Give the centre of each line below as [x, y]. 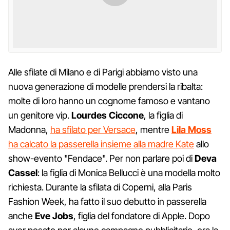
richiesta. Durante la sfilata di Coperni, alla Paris [100, 187]
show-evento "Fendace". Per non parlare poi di [101, 158]
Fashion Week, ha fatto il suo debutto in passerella [107, 201]
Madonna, [29, 129]
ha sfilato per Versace [93, 129]
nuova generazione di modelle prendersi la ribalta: [106, 86]
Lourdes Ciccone [108, 115]
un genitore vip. [40, 115]
